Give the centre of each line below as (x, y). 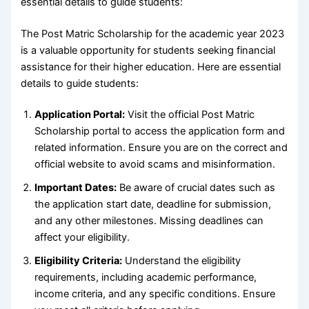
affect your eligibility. (82, 238)
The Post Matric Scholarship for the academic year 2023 (153, 33)
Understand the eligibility (182, 261)
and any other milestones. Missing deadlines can (149, 221)
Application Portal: (80, 115)
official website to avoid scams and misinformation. (155, 165)
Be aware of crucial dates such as (196, 188)
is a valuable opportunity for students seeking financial (148, 50)
